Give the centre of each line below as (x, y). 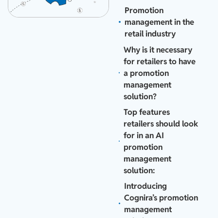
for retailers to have (160, 61)
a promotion (146, 73)
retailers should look (161, 123)
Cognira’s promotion (161, 198)
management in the (159, 22)
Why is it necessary (158, 49)
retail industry (150, 34)
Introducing (146, 186)
